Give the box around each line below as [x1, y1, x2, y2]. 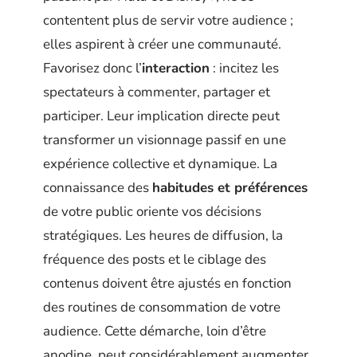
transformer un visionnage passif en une [43, 131, 286, 150]
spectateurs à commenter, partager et [43, 83, 270, 102]
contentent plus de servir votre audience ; [43, 11, 293, 30]
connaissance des [43, 178, 152, 198]
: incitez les [210, 59, 279, 78]
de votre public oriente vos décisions [43, 202, 261, 222]
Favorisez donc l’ [43, 59, 142, 78]
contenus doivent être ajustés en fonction [43, 274, 292, 293]
